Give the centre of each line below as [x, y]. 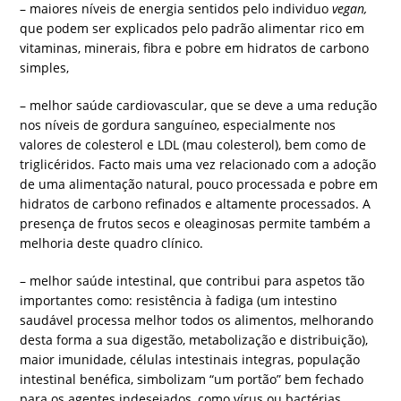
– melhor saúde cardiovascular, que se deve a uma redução [199, 106]
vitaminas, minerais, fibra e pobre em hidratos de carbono [195, 48]
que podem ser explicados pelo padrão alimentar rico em [192, 29]
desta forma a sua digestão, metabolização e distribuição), [194, 340]
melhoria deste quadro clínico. [112, 243]
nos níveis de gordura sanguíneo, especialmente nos [178, 125]
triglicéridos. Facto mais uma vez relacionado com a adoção [198, 165]
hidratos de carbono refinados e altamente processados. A [196, 204]
